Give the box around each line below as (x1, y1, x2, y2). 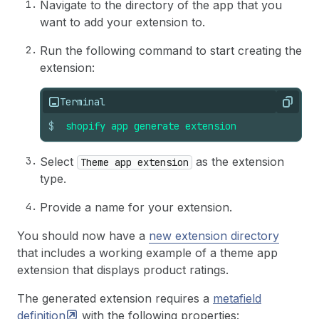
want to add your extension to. (40, 15, 205, 29)
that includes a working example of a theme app (17, 246, 278, 260)
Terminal (60, 95, 105, 108)
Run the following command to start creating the (40, 43, 302, 58)
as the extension (192, 155, 284, 169)
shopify (66, 120, 105, 132)
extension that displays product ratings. (17, 263, 229, 277)
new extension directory (149, 229, 279, 243)
